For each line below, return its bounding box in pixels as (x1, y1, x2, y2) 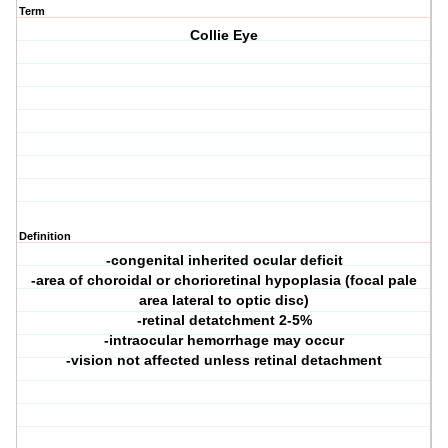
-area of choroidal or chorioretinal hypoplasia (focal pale (31, 272, 418, 289)
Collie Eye (190, 27, 259, 44)
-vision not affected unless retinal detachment (66, 352, 383, 369)
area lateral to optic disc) (139, 292, 310, 309)
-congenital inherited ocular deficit (105, 252, 343, 269)
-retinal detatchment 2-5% (136, 312, 312, 329)
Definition (19, 230, 71, 243)
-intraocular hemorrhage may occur (104, 332, 345, 349)
